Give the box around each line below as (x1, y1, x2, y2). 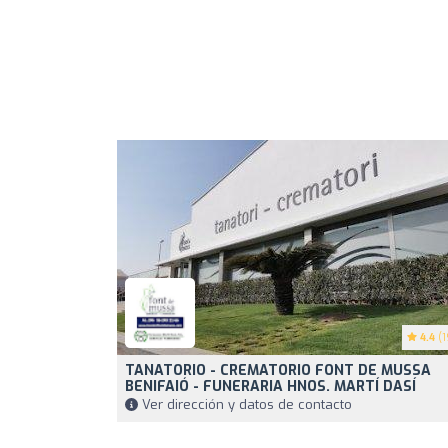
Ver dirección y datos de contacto (138, 396, 352, 414)
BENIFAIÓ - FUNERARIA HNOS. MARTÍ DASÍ (125, 377, 416, 397)
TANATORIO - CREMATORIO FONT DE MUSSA (125, 361, 431, 381)
